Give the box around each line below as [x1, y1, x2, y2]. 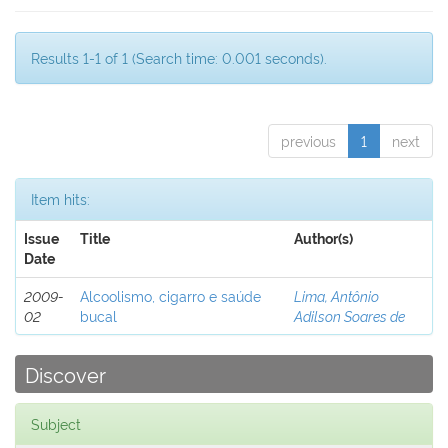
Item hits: [31, 189, 90, 208]
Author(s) [294, 231, 353, 247]
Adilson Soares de [294, 306, 405, 325]
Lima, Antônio [294, 286, 379, 305]
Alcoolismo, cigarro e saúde [80, 286, 261, 305]
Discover [25, 360, 106, 388]
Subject [31, 414, 81, 433]
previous [281, 131, 336, 150]
